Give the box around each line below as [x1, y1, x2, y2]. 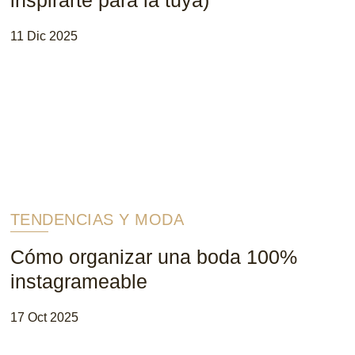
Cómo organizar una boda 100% [10, 245, 297, 268]
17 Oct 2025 [10, 310, 78, 324]
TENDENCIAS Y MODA [10, 210, 185, 228]
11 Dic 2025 [10, 29, 78, 43]
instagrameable [10, 269, 147, 292]
